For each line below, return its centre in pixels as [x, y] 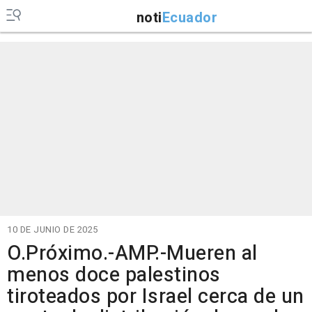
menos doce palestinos [114, 275]
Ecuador [189, 17]
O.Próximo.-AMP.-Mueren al [132, 253]
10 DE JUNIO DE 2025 [53, 229]
